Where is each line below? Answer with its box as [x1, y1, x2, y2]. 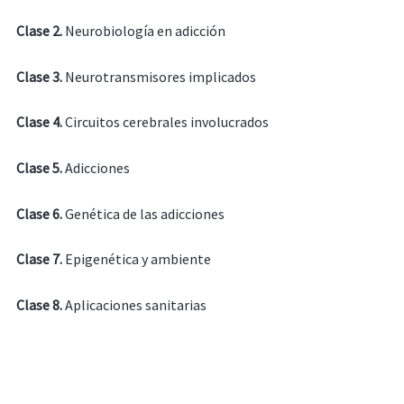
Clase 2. [15, 22, 62, 41]
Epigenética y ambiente [61, 250, 211, 269]
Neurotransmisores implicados [61, 67, 256, 86]
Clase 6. [15, 204, 62, 223]
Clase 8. [15, 295, 62, 314]
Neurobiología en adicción [61, 22, 225, 41]
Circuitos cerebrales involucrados [61, 113, 269, 132]
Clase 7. [15, 250, 62, 269]
